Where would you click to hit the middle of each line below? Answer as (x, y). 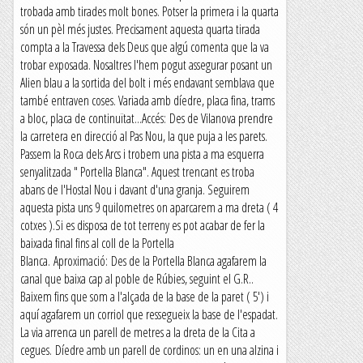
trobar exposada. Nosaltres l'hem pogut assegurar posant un (146, 65)
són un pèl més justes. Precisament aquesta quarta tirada (140, 29)
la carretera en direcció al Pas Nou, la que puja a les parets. (144, 136)
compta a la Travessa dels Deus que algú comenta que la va (145, 47)
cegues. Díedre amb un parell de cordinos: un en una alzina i (149, 350)
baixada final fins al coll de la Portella (97, 243)
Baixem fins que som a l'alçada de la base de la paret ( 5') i (145, 297)
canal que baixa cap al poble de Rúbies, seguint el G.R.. (137, 279)
